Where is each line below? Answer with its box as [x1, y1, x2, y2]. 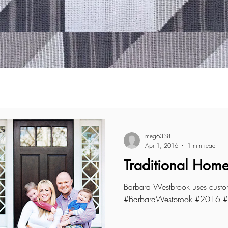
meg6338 [145, 132, 170, 140]
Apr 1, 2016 [145, 141, 178, 150]
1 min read [187, 141, 216, 150]
